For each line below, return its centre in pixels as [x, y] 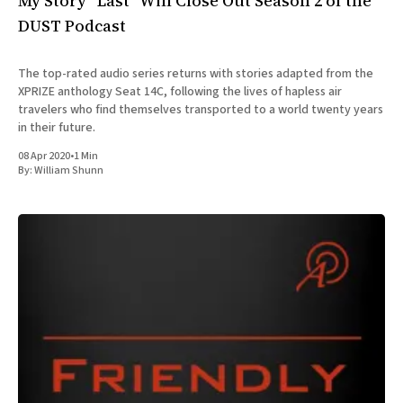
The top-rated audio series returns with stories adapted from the [196, 74]
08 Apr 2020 [44, 157]
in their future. [57, 128]
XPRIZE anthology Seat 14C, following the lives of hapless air [180, 92]
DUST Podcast [72, 26]
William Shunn [69, 171]
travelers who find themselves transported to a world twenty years [201, 110]
